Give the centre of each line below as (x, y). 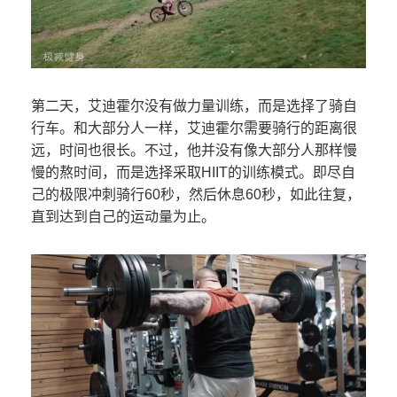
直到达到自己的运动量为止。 (123, 216)
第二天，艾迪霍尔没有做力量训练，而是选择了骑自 (194, 105)
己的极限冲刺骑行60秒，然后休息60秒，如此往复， (196, 194)
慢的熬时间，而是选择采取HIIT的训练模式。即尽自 (193, 172)
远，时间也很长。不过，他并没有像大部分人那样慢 (194, 150)
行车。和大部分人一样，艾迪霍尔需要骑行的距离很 (194, 128)
